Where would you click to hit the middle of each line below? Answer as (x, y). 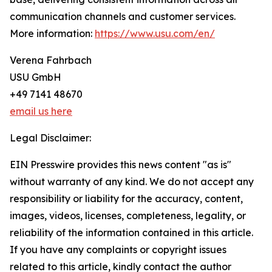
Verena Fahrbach (51, 60)
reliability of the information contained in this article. (131, 233)
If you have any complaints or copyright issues (118, 250)
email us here (41, 111)
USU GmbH (36, 77)
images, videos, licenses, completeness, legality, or (128, 216)
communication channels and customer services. (123, 17)
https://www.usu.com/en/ (155, 34)
